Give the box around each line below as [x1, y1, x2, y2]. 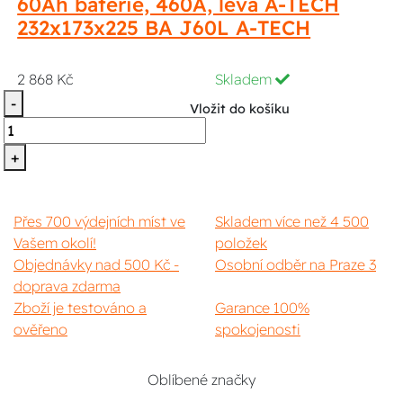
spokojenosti [215, 320, 300, 339]
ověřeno [13, 320, 67, 339]
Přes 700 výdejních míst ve [13, 212, 185, 231]
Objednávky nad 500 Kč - [13, 255, 179, 274]
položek [215, 234, 267, 253]
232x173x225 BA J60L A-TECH [17, 15, 311, 41]
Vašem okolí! [13, 234, 96, 253]
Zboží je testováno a [13, 299, 147, 318]
